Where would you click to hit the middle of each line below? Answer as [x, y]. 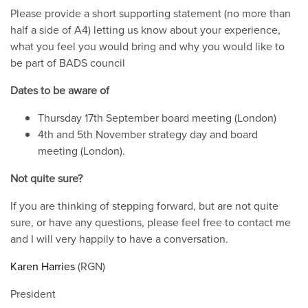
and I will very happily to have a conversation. [119, 238]
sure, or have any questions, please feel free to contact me [151, 222]
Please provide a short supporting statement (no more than [151, 13]
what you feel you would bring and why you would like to [147, 46]
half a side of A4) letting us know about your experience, [145, 29]
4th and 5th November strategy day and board [148, 134]
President [33, 293]
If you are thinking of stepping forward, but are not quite [144, 205]
